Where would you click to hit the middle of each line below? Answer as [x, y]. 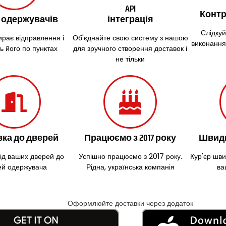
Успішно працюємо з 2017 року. [130, 156]
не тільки [130, 59]
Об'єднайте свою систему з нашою [130, 38]
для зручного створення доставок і [130, 48]
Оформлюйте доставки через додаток [130, 203]
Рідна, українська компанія [130, 167]
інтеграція [130, 19]
